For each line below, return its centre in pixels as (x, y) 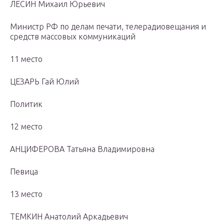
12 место (26, 127)
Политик (26, 104)
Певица (24, 172)
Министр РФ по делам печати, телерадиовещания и (108, 27)
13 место (26, 194)
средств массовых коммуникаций (73, 37)
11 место (26, 59)
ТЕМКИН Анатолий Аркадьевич (69, 217)
